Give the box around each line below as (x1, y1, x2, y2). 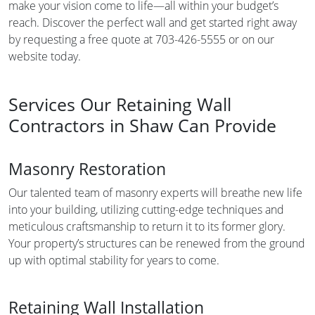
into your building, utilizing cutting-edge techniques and (8, 201, 284, 217)
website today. (8, 48, 81, 64)
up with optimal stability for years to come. (8, 252, 219, 268)
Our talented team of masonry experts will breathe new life (8, 184, 302, 200)
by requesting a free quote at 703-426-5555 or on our (8, 31, 274, 47)
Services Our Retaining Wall (8, 91, 231, 116)
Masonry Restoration (8, 157, 166, 180)
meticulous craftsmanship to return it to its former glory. (8, 218, 285, 234)
